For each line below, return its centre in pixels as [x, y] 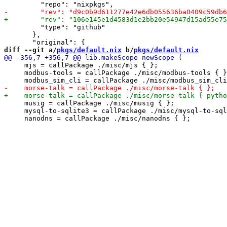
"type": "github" [55, 27]
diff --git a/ [30, 50]
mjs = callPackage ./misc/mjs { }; [81, 65]
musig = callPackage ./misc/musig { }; [89, 103]
